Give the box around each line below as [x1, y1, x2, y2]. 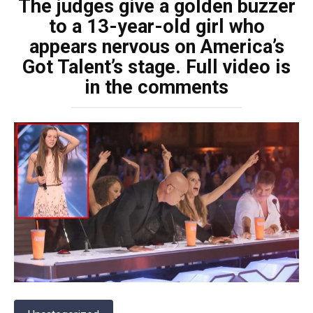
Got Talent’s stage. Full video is [22, 56, 291, 79]
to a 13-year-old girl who [48, 15, 265, 38]
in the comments [85, 76, 228, 99]
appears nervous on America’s [29, 36, 284, 59]
